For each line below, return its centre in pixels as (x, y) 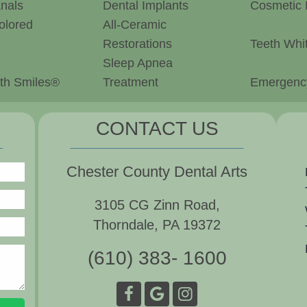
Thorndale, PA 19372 (157, 224)
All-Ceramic (135, 24)
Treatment (131, 82)
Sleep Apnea (138, 63)
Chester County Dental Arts (157, 171)
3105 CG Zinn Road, (157, 205)
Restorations (137, 44)
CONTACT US (157, 128)
